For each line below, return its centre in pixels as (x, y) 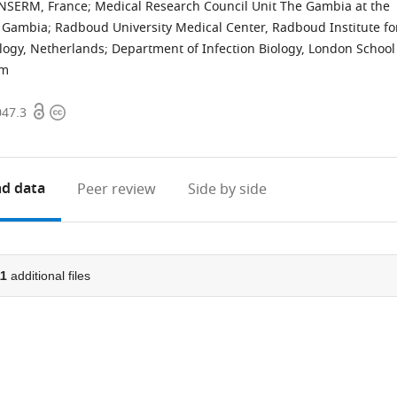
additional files (48, 276)
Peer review (117, 190)
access (52, 134)
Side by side (228, 190)
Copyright (82, 113)
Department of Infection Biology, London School (253, 49)
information (90, 134)
